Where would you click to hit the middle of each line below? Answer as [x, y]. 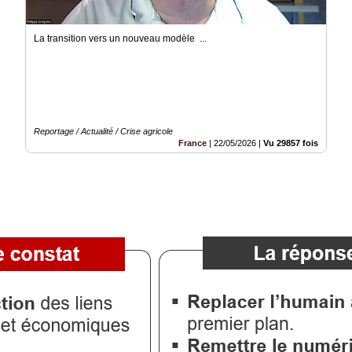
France [192, 143]
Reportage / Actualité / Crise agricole [103, 131]
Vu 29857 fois [291, 143]
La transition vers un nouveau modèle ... [120, 38]
